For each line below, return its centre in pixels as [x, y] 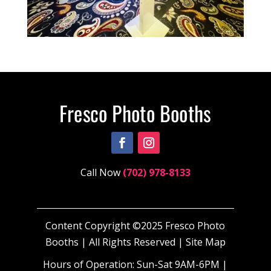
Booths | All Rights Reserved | [115, 242]
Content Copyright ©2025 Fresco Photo [135, 226]
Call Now [101, 173]
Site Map [205, 242]
